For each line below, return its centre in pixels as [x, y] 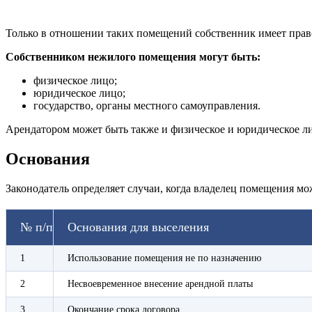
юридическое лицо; [79, 93]
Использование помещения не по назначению [164, 258]
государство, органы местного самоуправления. [147, 105]
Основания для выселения [138, 227]
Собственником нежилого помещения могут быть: [133, 56]
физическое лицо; [75, 80]
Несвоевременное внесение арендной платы [160, 283]
